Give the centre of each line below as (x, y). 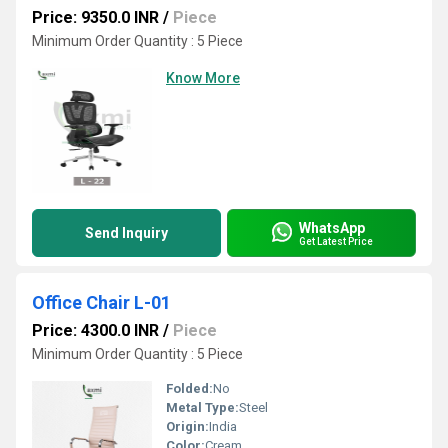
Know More (203, 78)
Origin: (187, 426)
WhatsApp (332, 227)
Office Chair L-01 (101, 302)
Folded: (189, 388)
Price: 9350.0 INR (95, 17)
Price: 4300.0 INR (95, 330)
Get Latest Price (336, 241)
